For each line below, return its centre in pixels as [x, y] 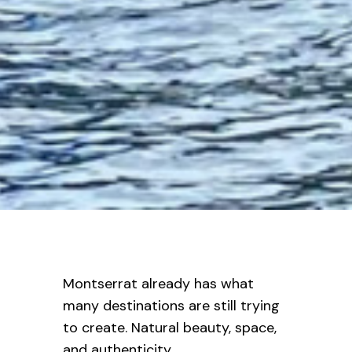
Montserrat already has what [158, 284]
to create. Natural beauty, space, [170, 328]
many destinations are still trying [171, 306]
